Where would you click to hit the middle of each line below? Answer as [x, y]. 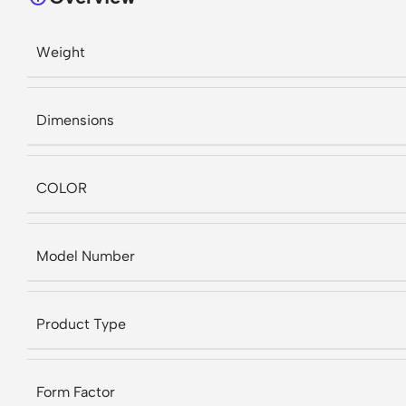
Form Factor [76, 392]
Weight [61, 52]
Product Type [81, 324]
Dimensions [75, 120]
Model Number [86, 256]
